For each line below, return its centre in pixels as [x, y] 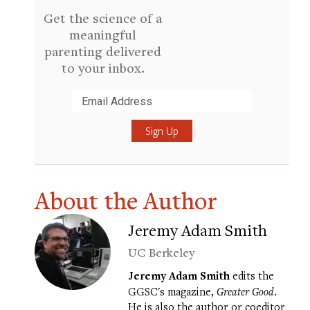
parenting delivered [103, 51]
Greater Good [245, 292]
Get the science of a [103, 18]
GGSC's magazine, [172, 292]
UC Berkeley [161, 253]
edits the [252, 276]
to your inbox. [103, 68]
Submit [64, 120]
